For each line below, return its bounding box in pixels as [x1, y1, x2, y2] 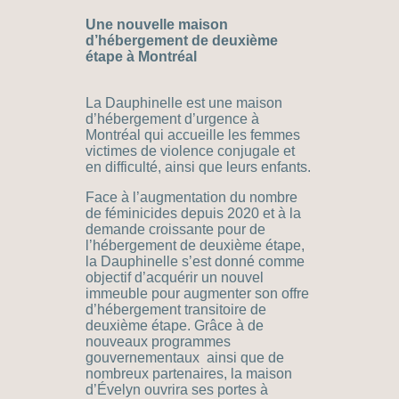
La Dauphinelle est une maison [85, 95, 282, 111]
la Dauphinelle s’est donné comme [85, 254, 305, 270]
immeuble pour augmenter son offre [85, 286, 309, 302]
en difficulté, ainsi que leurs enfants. [85, 159, 311, 175]
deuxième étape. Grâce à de [85, 318, 264, 334]
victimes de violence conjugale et [85, 143, 295, 159]
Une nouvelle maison [85, 17, 228, 33]
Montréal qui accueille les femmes [85, 127, 300, 143]
